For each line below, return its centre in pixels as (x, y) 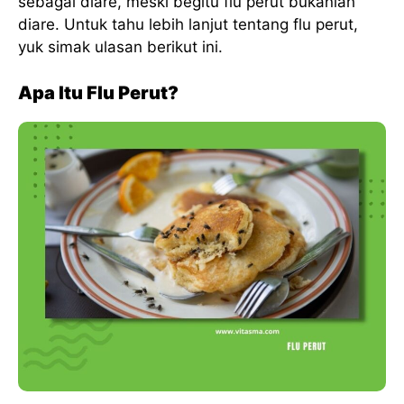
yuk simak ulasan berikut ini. (120, 47)
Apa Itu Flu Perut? (98, 92)
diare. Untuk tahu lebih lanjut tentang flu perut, (188, 25)
